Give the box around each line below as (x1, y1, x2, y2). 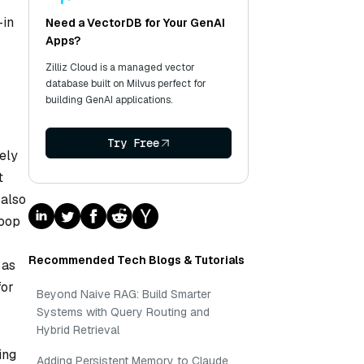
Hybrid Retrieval (37, 323, 119, 337)
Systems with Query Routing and (37, 305, 210, 319)
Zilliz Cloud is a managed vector (45, 61, 195, 74)
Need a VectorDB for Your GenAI (45, 15, 225, 30)
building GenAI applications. (45, 93, 172, 106)
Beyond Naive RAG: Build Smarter (37, 287, 211, 301)
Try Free (106, 136, 159, 150)
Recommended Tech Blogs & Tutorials (28, 253, 245, 267)
